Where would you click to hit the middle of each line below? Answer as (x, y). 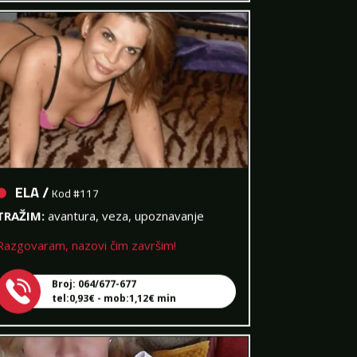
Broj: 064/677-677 (94, 269)
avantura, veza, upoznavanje (126, 201)
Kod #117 (75, 179)
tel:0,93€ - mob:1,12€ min (114, 284)
